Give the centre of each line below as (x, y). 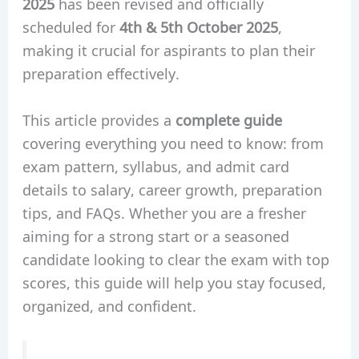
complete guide (228, 119)
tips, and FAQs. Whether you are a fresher (164, 212)
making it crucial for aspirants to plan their (168, 49)
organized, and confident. (109, 305)
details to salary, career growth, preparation (172, 189)
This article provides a (99, 119)
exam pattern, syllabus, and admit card (155, 165)
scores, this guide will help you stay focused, (174, 282)
